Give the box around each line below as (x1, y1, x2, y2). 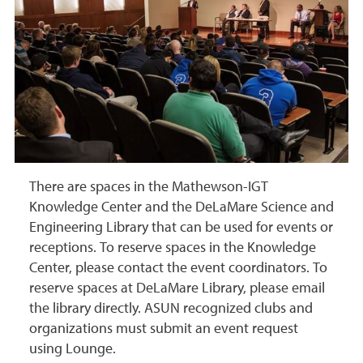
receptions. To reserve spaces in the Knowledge (29, 241, 316, 255)
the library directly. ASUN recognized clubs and (29, 301, 313, 316)
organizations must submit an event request (29, 322, 298, 336)
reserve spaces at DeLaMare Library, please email (29, 281, 325, 296)
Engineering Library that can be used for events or (29, 220, 333, 235)
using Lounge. (29, 342, 116, 357)
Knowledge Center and (29, 200, 172, 215)
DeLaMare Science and (195, 200, 334, 215)
